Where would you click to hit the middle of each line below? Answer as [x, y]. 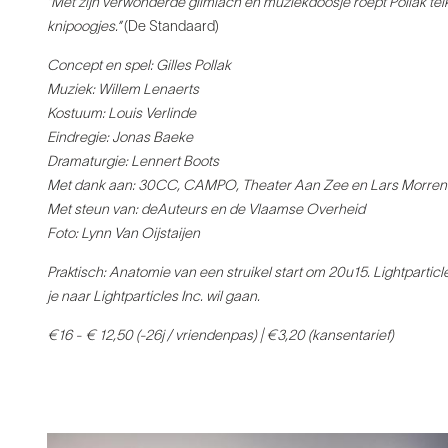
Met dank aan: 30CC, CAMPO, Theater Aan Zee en [208, 187]
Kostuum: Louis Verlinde [121, 115]
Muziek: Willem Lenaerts [123, 91]
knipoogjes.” [85, 28]
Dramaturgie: [89, 163]
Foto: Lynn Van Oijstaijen [123, 235]
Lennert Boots [175, 163]
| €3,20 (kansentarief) [327, 337]
